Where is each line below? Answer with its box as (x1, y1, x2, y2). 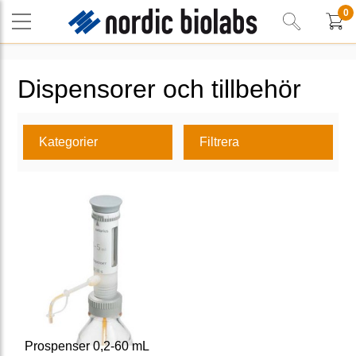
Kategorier (39, 135, 98, 149)
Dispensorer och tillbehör (17, 75, 301, 103)
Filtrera (199, 135, 239, 149)
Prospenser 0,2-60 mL (25, 339, 149, 353)
